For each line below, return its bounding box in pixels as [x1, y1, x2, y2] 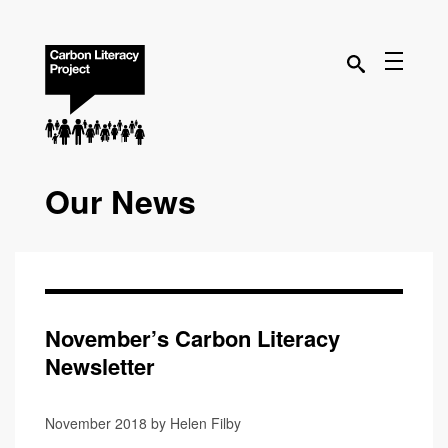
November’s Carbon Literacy [45, 322, 340, 354]
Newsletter [45, 350, 155, 382]
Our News [45, 178, 196, 224]
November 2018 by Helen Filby [45, 413, 241, 433]
